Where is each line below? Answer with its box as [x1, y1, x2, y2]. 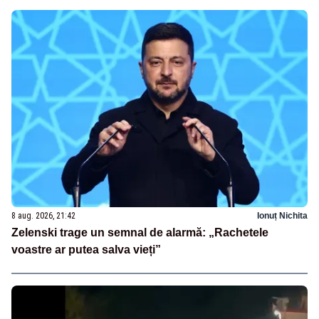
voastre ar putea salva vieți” [11, 244, 161, 256]
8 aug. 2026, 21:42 [11, 211, 75, 221]
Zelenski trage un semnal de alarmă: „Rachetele [11, 226, 268, 239]
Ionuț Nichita [257, 211, 308, 221]
